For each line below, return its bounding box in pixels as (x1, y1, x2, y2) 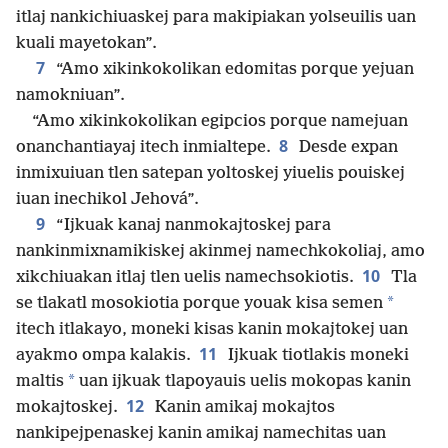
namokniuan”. (16, 86, 125, 106)
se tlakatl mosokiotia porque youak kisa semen (16, 294, 383, 314)
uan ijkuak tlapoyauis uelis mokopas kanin (75, 372, 411, 392)
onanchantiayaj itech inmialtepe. (16, 138, 271, 158)
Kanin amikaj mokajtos (151, 398, 335, 418)
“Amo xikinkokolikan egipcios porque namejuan (32, 112, 408, 132)
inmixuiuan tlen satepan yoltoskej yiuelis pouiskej (16, 164, 405, 184)
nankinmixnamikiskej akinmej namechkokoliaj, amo (16, 242, 425, 262)
